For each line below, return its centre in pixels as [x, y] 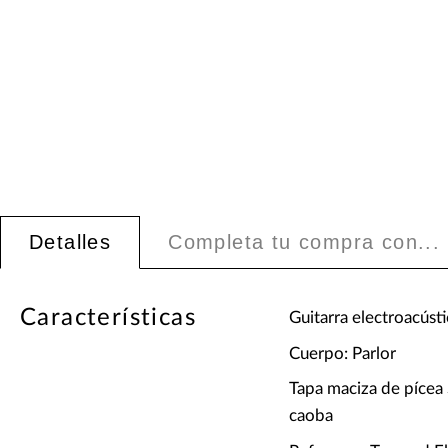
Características [108, 318]
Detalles [70, 242]
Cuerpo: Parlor [342, 353]
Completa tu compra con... [304, 242]
